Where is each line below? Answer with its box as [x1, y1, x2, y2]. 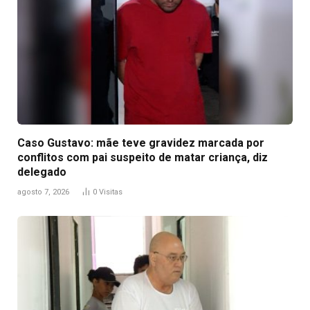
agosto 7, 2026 [17, 187, 69, 197]
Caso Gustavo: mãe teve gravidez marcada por [17, 136, 264, 149]
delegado [17, 165, 66, 179]
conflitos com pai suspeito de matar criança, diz [17, 150, 268, 164]
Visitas [99, 187, 122, 197]
